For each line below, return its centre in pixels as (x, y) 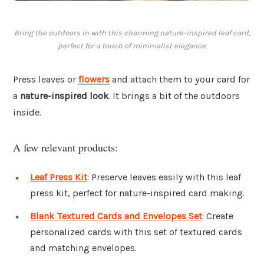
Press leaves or (46, 80)
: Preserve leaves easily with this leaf (164, 177)
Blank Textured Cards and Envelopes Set (116, 216)
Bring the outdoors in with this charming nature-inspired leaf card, (132, 33)
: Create (218, 216)
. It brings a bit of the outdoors (174, 96)
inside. (27, 113)
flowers (94, 80)
